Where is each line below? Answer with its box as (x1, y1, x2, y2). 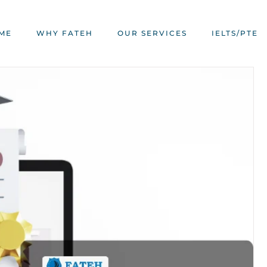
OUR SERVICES (117, 29, 187, 38)
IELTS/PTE (211, 29, 258, 38)
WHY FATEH (36, 29, 93, 38)
